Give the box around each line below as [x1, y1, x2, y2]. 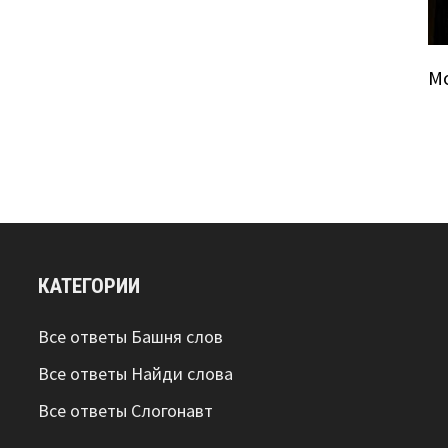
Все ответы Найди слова [38, 361, 234, 385]
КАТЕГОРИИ [38, 273, 141, 298]
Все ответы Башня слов [38, 324, 224, 348]
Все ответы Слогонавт [38, 398, 214, 422]
